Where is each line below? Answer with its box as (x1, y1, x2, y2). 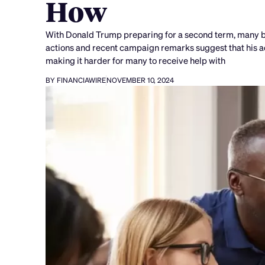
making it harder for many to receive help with (46, 54, 226, 66)
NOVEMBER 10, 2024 (106, 76, 174, 85)
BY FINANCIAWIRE (46, 76, 106, 85)
